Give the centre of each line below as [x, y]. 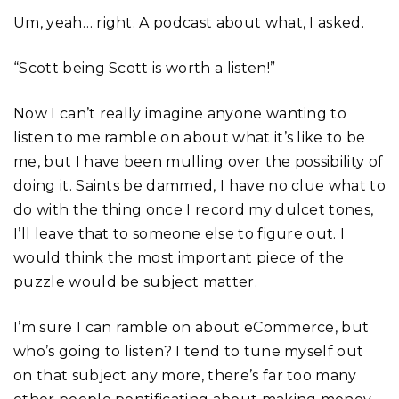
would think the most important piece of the [179, 257]
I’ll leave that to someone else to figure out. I [179, 233]
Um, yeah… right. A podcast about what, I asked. [189, 22]
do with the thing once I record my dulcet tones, [194, 209]
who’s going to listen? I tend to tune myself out [189, 351]
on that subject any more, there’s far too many [185, 375]
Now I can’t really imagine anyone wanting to [180, 113]
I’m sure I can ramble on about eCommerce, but [191, 327]
